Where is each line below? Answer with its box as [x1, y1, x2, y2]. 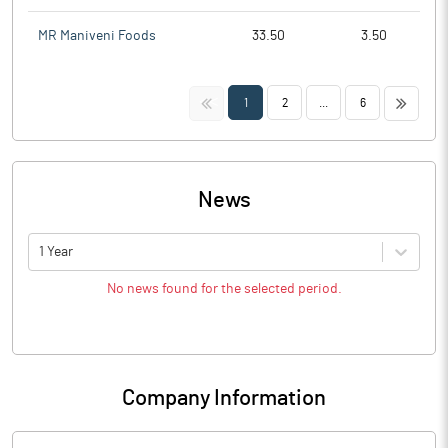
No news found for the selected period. [106, 282, 342, 296]
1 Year [39, 244, 73, 259]
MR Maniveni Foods [38, 29, 156, 43]
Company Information [122, 387, 326, 409]
